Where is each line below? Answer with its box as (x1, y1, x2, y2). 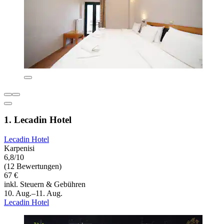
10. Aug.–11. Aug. (4, 189, 62, 198)
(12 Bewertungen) (4, 162, 61, 171)
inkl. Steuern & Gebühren (4, 180, 85, 189)
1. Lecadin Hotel (4, 114, 71, 125)
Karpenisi (4, 144, 34, 153)
